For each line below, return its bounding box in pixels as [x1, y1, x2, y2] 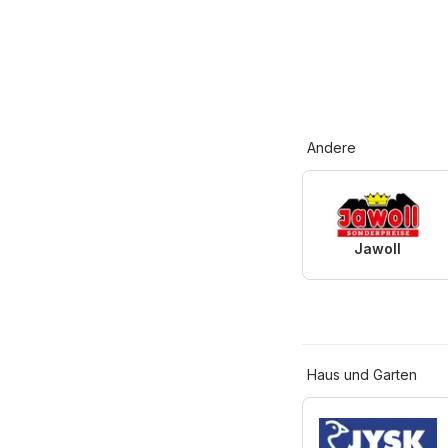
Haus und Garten [307, 366, 417, 384]
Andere [307, 139, 356, 157]
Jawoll [354, 240, 402, 258]
